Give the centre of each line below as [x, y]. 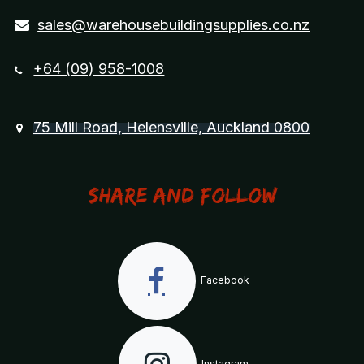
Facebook [223, 280]
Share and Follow [182, 195]
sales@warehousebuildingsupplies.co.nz [174, 25]
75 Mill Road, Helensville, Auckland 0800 [171, 128]
